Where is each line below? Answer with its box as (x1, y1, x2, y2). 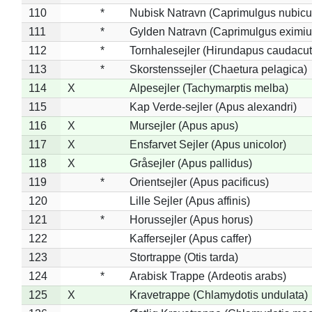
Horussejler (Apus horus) (129, 213, 253, 226)
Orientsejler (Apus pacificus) (129, 175, 269, 188)
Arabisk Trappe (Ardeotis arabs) (129, 270, 286, 282)
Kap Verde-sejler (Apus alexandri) (129, 100, 297, 113)
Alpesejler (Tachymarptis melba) (129, 81, 288, 94)
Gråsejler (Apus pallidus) (129, 157, 252, 169)
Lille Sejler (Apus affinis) (129, 194, 250, 207)
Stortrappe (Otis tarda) (129, 251, 238, 263)
